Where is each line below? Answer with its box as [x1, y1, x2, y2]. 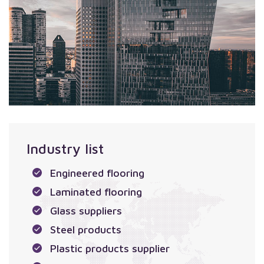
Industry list [27, 140, 104, 157]
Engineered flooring [50, 166, 144, 179]
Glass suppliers [50, 204, 122, 217]
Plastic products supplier [50, 242, 170, 255]
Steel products [50, 223, 121, 236]
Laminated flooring [50, 185, 142, 198]
